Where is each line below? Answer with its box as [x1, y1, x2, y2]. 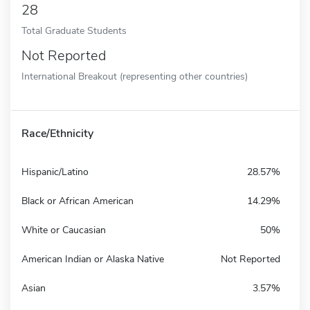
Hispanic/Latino [21, 165, 89, 179]
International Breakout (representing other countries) [21, 69, 248, 83]
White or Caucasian [21, 223, 106, 237]
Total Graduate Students [21, 23, 127, 37]
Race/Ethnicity [21, 125, 93, 141]
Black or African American [21, 194, 134, 208]
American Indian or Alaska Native [21, 252, 164, 266]
